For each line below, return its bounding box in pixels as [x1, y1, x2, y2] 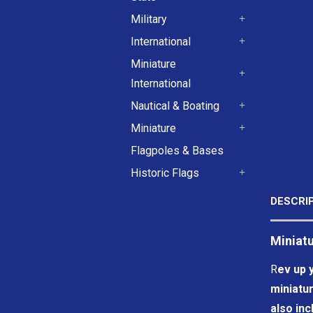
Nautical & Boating [131, 99, 219, 112]
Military [131, 13, 167, 26]
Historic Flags [131, 166, 199, 180]
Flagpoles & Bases [131, 144, 224, 157]
